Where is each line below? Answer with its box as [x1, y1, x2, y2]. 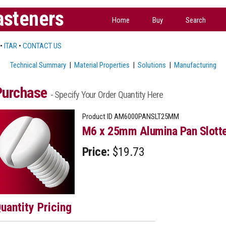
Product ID [82, 111, 112, 121]
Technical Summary [10, 60, 66, 70]
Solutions [137, 60, 166, 70]
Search [186, 15, 206, 25]
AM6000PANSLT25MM [112, 111, 179, 121]
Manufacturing [174, 60, 216, 70]
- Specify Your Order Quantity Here [50, 89, 163, 100]
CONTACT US [22, 41, 62, 50]
